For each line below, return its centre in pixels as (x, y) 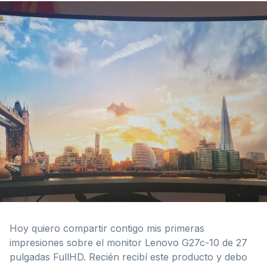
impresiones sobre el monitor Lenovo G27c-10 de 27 (128, 243)
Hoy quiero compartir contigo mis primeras (107, 229)
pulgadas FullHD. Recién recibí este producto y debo (128, 257)
